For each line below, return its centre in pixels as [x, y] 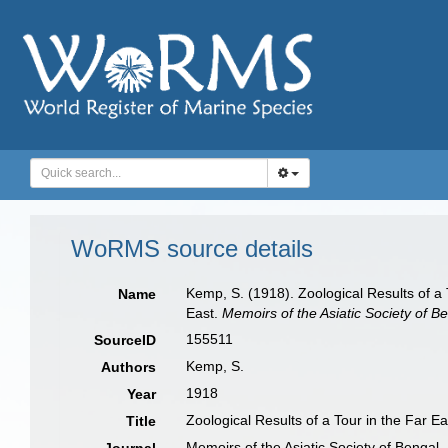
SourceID [125, 340]
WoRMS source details [192, 248]
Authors [129, 367]
